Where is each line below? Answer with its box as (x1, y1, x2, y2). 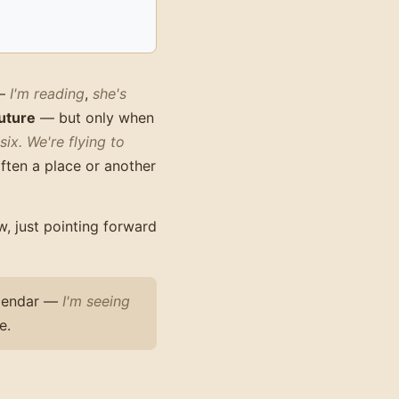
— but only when (36, 108, 154, 126)
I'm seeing (62, 291, 130, 310)
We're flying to (27, 132, 125, 151)
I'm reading (10, 84, 85, 102)
